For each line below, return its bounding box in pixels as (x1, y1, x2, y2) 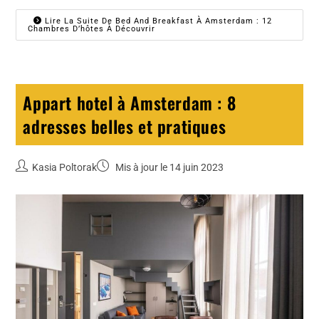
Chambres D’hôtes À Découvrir (28, 23, 156, 33)
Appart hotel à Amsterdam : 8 (23, 89, 236, 115)
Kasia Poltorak (32, 161, 98, 173)
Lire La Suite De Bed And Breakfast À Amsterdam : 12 (42, 16, 273, 26)
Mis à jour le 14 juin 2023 (113, 161, 224, 173)
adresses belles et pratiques (23, 113, 226, 139)
